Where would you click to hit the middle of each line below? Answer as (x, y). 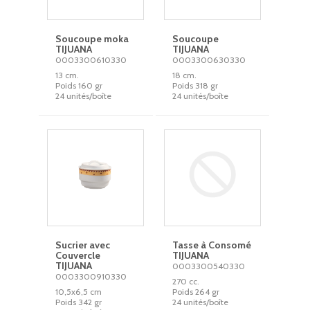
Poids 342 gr (79, 302)
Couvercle (78, 255)
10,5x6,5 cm (79, 292)
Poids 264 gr (196, 292)
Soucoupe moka (92, 39)
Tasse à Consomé (212, 245)
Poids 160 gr (79, 85)
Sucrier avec (83, 245)
